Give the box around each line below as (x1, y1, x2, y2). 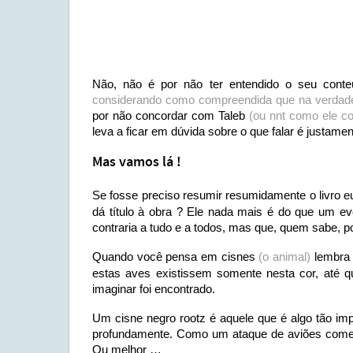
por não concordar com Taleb (92, 109, 249, 122)
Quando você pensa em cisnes (92, 250, 259, 263)
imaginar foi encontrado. (92, 282, 215, 295)
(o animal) (258, 250, 311, 263)
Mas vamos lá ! (92, 153, 181, 172)
